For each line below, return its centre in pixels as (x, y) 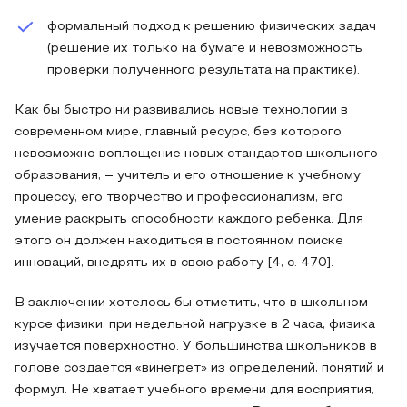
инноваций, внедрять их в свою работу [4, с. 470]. (174, 263)
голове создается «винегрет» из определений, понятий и (199, 368)
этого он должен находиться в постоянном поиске (179, 241)
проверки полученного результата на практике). (203, 70)
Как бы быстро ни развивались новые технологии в (181, 110)
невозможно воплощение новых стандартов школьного (196, 154)
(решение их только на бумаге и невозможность (205, 49)
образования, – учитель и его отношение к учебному (188, 176)
